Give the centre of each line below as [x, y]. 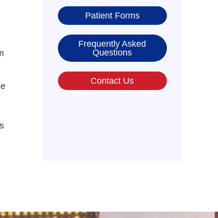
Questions [112, 53]
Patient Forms [112, 16]
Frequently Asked [112, 44]
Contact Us [112, 81]
